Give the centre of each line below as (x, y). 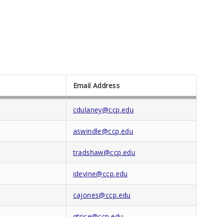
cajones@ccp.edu (102, 195)
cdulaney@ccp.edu (103, 109)
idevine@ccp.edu (100, 173)
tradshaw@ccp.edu (104, 152)
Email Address (96, 85)
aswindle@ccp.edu (103, 131)
